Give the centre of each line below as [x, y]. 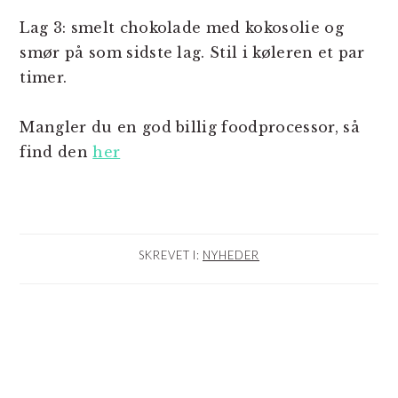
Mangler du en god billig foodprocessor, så [190, 127]
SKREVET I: [171, 255]
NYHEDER [231, 255]
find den [56, 152]
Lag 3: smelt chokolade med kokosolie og [182, 28]
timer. [44, 77]
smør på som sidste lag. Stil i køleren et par [192, 52]
